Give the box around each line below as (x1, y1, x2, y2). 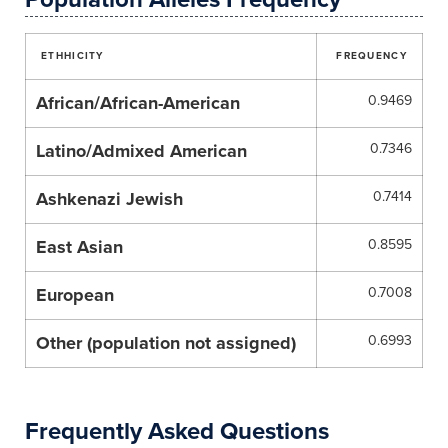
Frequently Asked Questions (25, 417, 329, 446)
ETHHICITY (41, 50, 104, 62)
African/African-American (36, 92, 240, 114)
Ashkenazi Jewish (36, 188, 183, 210)
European (36, 284, 114, 306)
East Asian (36, 236, 123, 258)
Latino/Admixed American (36, 140, 247, 162)
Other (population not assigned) (36, 332, 296, 354)
